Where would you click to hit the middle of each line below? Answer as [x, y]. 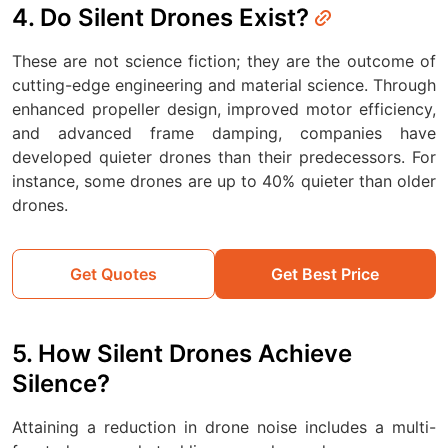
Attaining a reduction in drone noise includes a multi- [224, 426]
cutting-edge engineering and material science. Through [224, 84]
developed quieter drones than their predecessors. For [224, 156]
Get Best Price [325, 273]
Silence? [61, 383]
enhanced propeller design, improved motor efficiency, [224, 108]
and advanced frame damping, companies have [224, 132]
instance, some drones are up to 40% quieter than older [224, 180]
